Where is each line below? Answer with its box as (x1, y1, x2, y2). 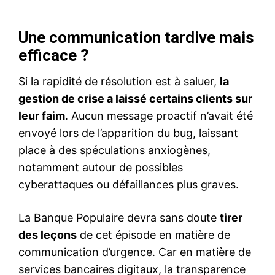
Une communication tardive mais (18, 28, 254, 47)
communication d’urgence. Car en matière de (18, 246, 251, 259)
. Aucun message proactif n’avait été (65, 109, 253, 123)
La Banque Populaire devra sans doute (18, 211, 220, 225)
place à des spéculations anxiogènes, (18, 144, 211, 157)
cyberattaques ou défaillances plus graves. (18, 178, 239, 192)
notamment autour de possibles (18, 161, 183, 174)
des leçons (18, 228, 77, 242)
